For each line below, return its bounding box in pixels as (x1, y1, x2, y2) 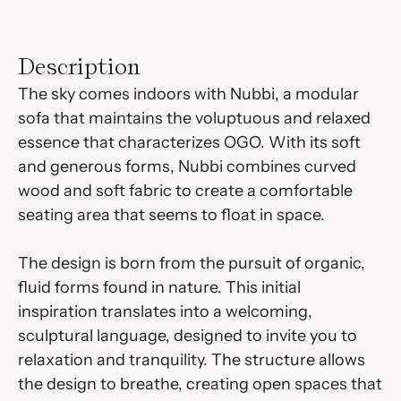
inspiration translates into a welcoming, (18, 302, 312, 321)
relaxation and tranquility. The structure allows (18, 350, 365, 370)
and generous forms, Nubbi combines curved (18, 157, 356, 176)
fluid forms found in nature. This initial (18, 277, 301, 297)
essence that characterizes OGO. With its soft (18, 132, 361, 152)
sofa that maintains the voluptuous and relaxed (18, 108, 371, 128)
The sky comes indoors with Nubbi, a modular (18, 84, 359, 104)
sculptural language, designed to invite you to (18, 326, 357, 346)
